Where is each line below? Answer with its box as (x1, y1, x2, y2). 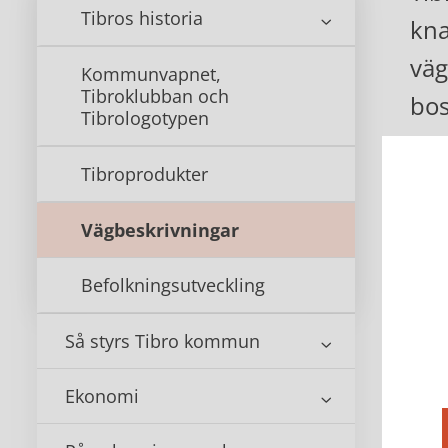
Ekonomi (65, 384, 139, 408)
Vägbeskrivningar (81, 218, 239, 242)
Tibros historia (81, 6, 203, 30)
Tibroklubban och (81, 84, 229, 108)
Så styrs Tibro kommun (65, 329, 260, 353)
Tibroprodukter (81, 162, 208, 186)
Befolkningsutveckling (81, 273, 265, 297)
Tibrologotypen (81, 106, 209, 130)
